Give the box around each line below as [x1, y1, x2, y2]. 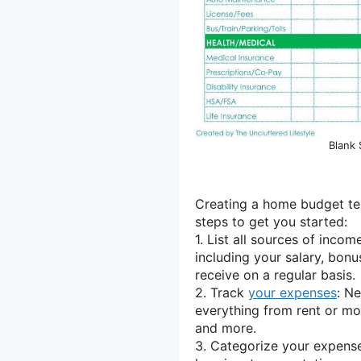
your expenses [248, 284, 337, 301]
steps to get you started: [195, 213, 347, 230]
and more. [195, 319, 256, 336]
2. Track [195, 284, 248, 301]
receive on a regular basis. [195, 266, 355, 283]
